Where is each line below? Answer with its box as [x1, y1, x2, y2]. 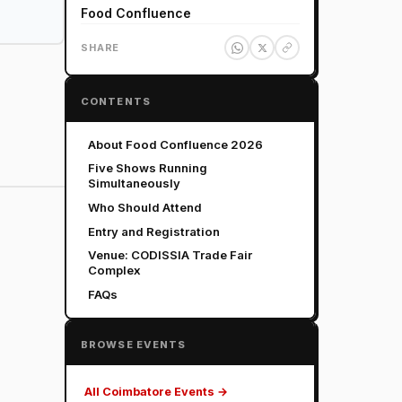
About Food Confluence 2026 [88, 136, 263, 152]
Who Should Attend [88, 199, 202, 214]
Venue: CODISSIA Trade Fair [88, 248, 252, 263]
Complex [88, 263, 141, 278]
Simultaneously [88, 176, 180, 191]
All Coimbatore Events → [84, 384, 228, 398]
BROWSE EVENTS [81, 337, 187, 351]
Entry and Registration [88, 223, 220, 239]
